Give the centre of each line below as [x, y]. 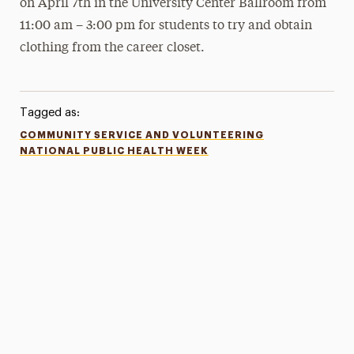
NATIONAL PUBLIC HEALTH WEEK [114, 151]
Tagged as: [49, 113]
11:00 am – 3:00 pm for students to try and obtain [166, 26]
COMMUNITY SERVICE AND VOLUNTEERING [141, 135]
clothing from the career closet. [113, 48]
